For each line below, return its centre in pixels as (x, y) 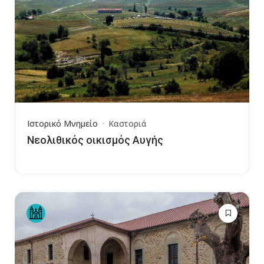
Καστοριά (128, 123)
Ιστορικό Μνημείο (62, 123)
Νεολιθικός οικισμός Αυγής (95, 140)
